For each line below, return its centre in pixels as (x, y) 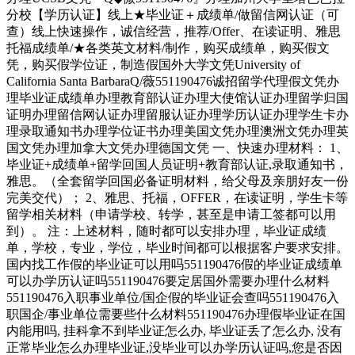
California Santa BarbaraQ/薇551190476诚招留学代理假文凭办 (173, 82)
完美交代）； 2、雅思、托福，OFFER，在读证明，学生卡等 (177, 198)
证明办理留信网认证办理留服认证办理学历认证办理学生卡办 (177, 115)
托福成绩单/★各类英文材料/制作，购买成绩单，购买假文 (168, 48)
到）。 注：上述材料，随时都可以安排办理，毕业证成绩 (166, 231)
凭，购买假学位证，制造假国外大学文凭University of (153, 65)
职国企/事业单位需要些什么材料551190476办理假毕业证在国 (176, 315)
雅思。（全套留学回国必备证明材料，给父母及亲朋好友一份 (177, 181)
